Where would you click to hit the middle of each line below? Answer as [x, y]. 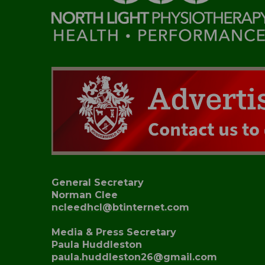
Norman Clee [85, 195]
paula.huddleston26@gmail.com [134, 257]
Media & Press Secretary [114, 232]
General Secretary [98, 183]
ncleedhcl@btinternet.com [120, 208]
